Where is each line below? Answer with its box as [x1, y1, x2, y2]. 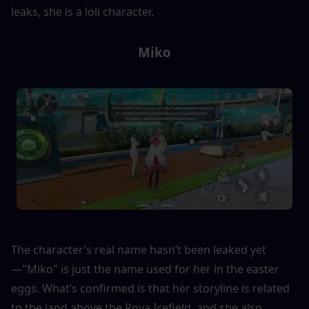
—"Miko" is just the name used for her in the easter [11, 261, 279, 277]
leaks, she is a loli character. [11, 3, 154, 19]
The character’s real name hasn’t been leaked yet [11, 241, 266, 257]
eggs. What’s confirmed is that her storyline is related [11, 280, 290, 296]
